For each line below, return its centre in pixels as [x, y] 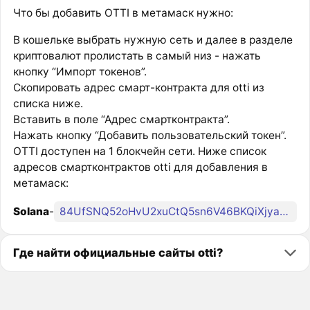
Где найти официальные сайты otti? [118, 253]
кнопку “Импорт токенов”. [80, 71]
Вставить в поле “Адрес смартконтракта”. [121, 119]
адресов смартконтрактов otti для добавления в [140, 167]
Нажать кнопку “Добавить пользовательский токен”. [149, 135]
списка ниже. [48, 103]
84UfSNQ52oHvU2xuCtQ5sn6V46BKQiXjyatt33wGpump [284, 212]
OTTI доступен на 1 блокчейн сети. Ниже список [139, 151]
